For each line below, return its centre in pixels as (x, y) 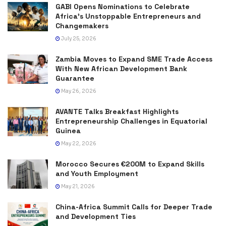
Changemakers (82, 26)
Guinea (68, 131)
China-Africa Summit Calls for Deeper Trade (134, 207)
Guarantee (75, 78)
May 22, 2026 (78, 144)
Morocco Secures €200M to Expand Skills (130, 164)
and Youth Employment (97, 174)
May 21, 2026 (77, 187)
